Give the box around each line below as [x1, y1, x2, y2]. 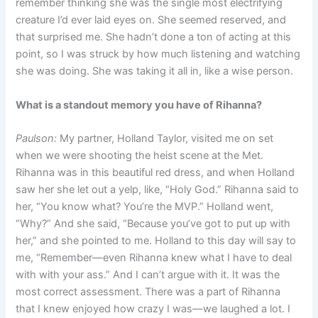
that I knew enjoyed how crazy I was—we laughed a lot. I [16, 302, 291, 316]
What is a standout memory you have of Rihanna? [16, 98, 263, 111]
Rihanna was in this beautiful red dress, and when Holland [16, 166, 295, 180]
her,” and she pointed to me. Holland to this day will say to [16, 234, 297, 248]
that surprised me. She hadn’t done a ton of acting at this [16, 31, 292, 44]
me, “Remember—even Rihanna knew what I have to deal [16, 251, 292, 265]
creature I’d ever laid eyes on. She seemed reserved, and [16, 13, 287, 27]
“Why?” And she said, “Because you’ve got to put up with [16, 217, 291, 231]
